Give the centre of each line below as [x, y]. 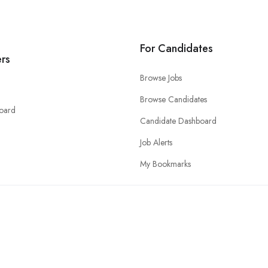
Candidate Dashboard [178, 121]
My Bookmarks [165, 164]
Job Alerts [156, 142]
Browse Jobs [161, 77]
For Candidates [176, 48]
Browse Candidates [173, 99]
